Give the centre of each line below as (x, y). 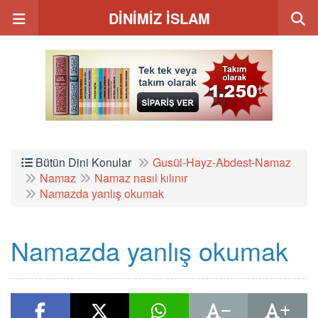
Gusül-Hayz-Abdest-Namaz (222, 162)
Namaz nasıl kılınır (141, 178)
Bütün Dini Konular (82, 162)
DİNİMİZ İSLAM (159, 18)
